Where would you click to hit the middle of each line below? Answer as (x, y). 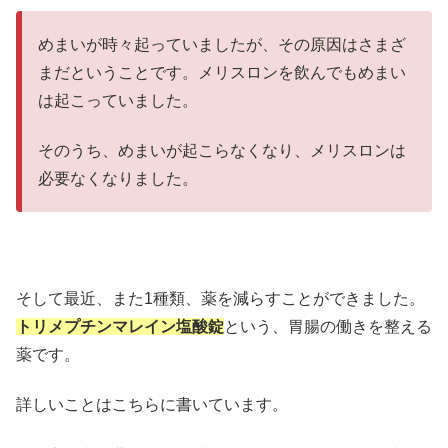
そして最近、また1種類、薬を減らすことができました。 (220, 298)
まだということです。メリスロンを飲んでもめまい (222, 72)
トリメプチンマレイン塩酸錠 (120, 326)
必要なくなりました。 (118, 179)
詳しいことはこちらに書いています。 (152, 405)
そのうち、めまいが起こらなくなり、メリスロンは (222, 151)
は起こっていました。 (118, 100)
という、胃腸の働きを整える (328, 326)
